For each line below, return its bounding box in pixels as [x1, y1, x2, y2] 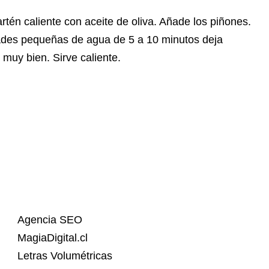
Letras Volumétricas [17, 250, 112, 262]
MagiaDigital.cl [17, 232, 88, 244]
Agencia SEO [17, 214, 82, 226]
